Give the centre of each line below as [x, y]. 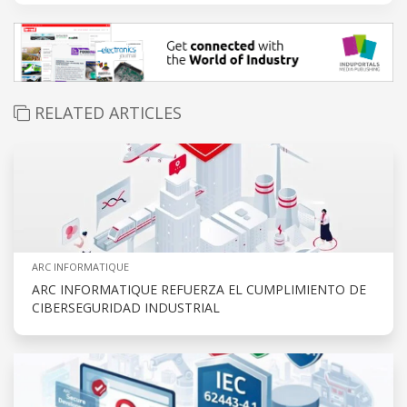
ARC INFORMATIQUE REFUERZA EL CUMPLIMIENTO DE [199, 290]
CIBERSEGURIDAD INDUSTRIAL [126, 308]
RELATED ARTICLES [106, 113]
